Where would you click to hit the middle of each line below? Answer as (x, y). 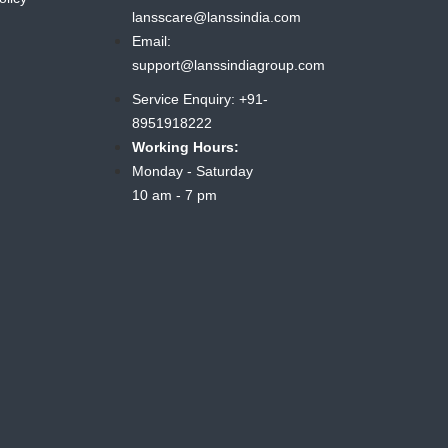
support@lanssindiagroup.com (229, 65)
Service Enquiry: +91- (200, 99)
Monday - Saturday (193, 171)
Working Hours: (186, 147)
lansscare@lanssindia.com (217, 17)
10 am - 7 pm (175, 195)
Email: (152, 41)
